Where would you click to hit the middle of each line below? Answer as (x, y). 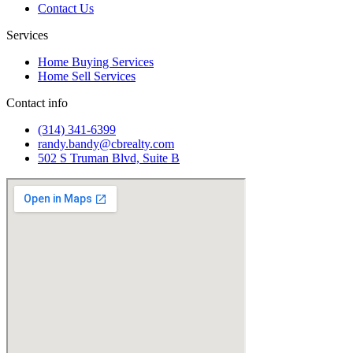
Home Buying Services (96, 62)
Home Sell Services (87, 76)
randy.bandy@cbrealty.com (106, 144)
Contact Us (66, 9)
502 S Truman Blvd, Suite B (109, 158)
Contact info (37, 103)
